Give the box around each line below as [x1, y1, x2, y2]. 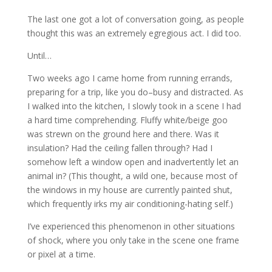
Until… [27, 50, 52, 62]
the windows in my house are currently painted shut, [27, 184, 233, 196]
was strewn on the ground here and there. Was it [27, 128, 219, 140]
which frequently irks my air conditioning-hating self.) [27, 198, 233, 210]
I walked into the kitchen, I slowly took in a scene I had [27, 100, 241, 112]
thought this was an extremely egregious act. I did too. [27, 27, 241, 39]
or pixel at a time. [27, 248, 95, 260]
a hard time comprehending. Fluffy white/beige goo [27, 114, 228, 126]
